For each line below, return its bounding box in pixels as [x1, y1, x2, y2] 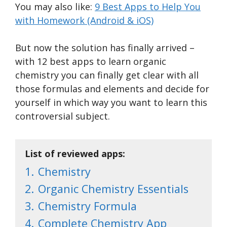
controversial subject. [15, 109, 110, 122]
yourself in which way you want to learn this [15, 96, 207, 108]
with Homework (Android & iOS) [15, 14, 154, 26]
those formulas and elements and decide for [15, 82, 209, 95]
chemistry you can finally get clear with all [15, 68, 199, 81]
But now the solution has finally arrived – [15, 41, 195, 54]
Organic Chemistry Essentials [38, 181, 188, 196]
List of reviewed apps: [25, 147, 125, 160]
